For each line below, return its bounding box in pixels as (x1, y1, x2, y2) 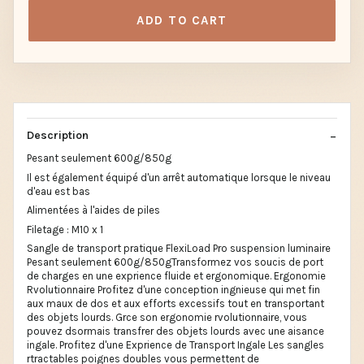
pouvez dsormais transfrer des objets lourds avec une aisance (27, 325, 324, 337)
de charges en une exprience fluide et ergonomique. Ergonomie (27, 270, 326, 282)
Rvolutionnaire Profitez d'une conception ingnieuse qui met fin (27, 284, 320, 296)
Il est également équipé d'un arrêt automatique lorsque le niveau (27, 171, 331, 184)
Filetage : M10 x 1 (27, 223, 103, 236)
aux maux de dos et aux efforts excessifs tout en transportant (27, 297, 324, 310)
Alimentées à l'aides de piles (27, 204, 160, 216)
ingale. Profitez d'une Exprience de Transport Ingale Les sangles (27, 339, 324, 351)
